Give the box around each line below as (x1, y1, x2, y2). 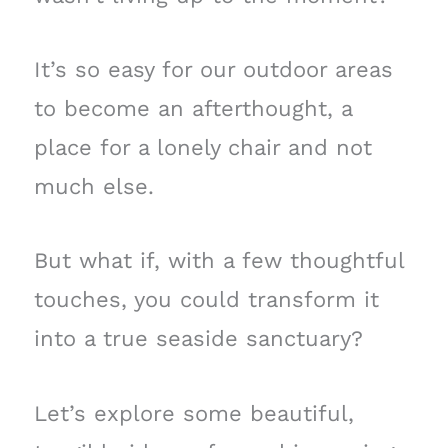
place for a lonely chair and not (33, 135, 372, 161)
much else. (33, 174, 154, 200)
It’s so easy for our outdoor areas (33, 57, 393, 83)
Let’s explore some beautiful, (33, 400, 354, 426)
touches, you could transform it (33, 287, 379, 313)
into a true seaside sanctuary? (33, 326, 363, 352)
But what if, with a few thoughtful (33, 248, 404, 274)
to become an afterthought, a (33, 96, 352, 122)
